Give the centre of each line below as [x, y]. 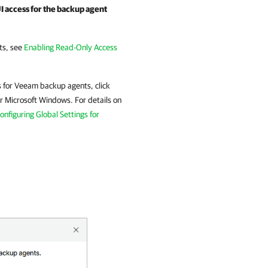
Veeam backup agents [53, 86]
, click [100, 86]
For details [93, 100]
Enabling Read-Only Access [71, 47]
